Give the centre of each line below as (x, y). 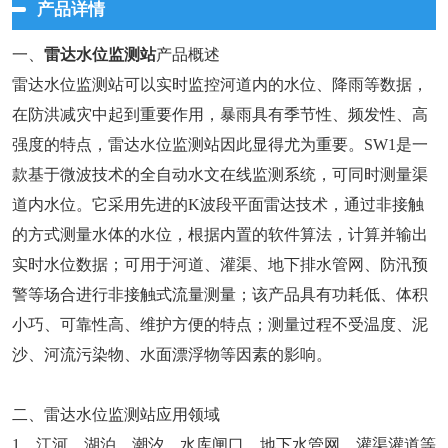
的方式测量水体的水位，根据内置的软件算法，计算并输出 (220, 235)
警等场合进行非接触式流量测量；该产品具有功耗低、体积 (220, 295)
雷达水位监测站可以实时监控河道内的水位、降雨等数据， (220, 85)
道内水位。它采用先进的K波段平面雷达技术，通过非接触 (218, 205)
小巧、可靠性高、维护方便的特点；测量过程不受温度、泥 (220, 325)
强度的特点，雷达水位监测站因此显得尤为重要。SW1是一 (220, 145)
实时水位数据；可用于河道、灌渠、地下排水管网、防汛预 (220, 265)
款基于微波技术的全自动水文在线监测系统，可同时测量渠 (220, 175)
